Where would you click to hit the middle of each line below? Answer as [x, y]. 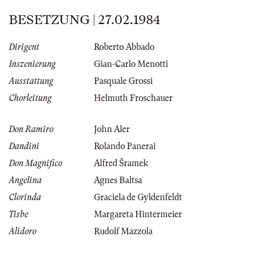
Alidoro [23, 232]
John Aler [112, 129]
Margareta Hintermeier [138, 215]
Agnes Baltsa [118, 181]
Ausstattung [31, 81]
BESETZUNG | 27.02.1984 [84, 20]
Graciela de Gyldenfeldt [138, 198]
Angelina [25, 181]
